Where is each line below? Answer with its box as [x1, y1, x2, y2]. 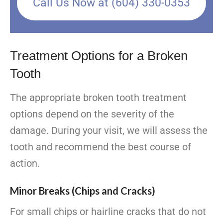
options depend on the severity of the [10, 108, 174, 120]
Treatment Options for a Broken [10, 48, 188, 64]
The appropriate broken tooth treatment [10, 92, 187, 104]
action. [10, 157, 40, 170]
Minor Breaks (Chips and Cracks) [10, 185, 155, 197]
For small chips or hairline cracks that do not [10, 206, 206, 218]
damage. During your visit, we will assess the [10, 124, 208, 137]
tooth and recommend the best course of [10, 141, 191, 153]
